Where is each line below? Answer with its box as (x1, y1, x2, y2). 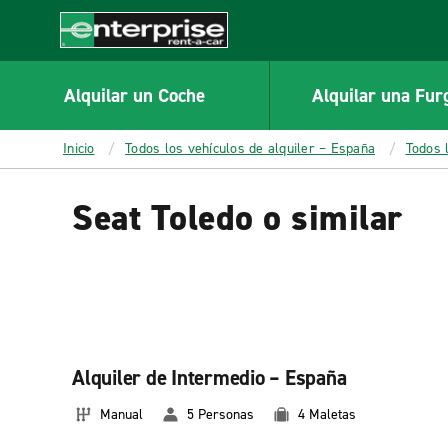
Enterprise (60, 47, 133, 69)
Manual (100, 405, 143, 424)
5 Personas (187, 405, 254, 424)
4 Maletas (298, 405, 356, 424)
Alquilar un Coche (63, 82, 205, 108)
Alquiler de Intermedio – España (72, 364, 347, 392)
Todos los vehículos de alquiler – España (125, 139, 375, 158)
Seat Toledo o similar (72, 194, 403, 242)
